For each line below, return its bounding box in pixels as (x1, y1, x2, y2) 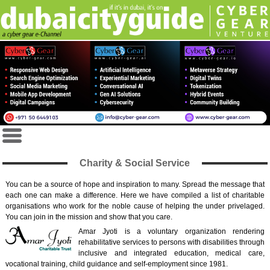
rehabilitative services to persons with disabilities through (78, 238, 265, 247)
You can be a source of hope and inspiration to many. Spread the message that (5, 180, 265, 189)
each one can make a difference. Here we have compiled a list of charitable (5, 191, 265, 200)
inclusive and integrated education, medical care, (78, 249, 265, 258)
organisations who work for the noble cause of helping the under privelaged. (5, 202, 265, 211)
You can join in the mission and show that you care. (5, 213, 172, 222)
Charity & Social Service (80, 157, 190, 168)
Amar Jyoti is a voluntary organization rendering (78, 227, 265, 236)
